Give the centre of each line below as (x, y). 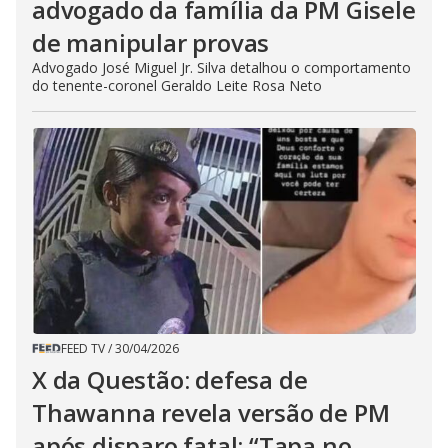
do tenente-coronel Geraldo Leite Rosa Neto (177, 85)
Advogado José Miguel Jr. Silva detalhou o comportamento (221, 67)
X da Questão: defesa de (170, 379)
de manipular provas (151, 42)
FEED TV (83, 348)
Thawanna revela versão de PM (211, 412)
